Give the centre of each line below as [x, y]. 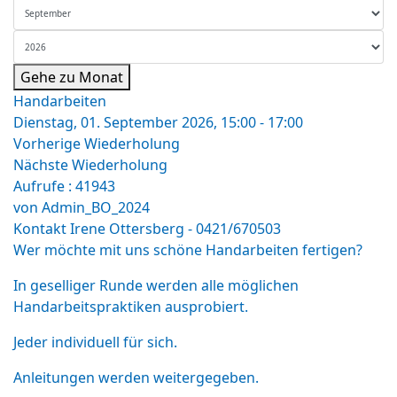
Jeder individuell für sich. [95, 342]
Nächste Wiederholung [90, 165]
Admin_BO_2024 [96, 207]
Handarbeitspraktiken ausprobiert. [131, 307]
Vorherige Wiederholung [97, 144]
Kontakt [42, 229]
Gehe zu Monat [72, 77]
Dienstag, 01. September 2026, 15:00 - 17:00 [158, 122]
